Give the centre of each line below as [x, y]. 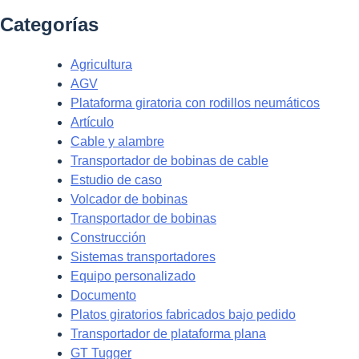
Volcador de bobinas [129, 199]
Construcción [108, 237]
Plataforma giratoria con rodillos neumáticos [195, 103]
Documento [103, 295]
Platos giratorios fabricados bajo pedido [183, 314]
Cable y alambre [117, 141]
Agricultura [101, 64]
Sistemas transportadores [143, 256]
